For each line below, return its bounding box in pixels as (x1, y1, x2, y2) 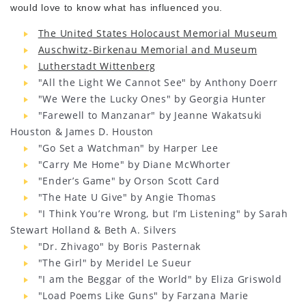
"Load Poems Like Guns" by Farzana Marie (38, 288, 249, 302)
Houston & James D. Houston (10, 124, 154, 138)
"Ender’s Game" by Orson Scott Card (38, 173, 220, 187)
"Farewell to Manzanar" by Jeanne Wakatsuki (38, 108, 263, 122)
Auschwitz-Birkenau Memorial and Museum (38, 42, 258, 56)
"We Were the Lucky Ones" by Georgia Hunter (38, 92, 267, 105)
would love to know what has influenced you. (10, 1, 223, 13)
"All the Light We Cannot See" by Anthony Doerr (38, 75, 278, 89)
